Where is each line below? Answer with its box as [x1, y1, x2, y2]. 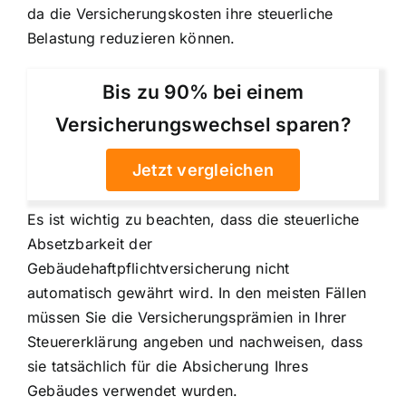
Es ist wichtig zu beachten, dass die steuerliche [27, 209, 360, 228]
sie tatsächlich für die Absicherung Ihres [27, 356, 308, 375]
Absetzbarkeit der [27, 234, 153, 253]
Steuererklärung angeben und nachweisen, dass [27, 332, 363, 351]
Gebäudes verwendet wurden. [27, 381, 238, 400]
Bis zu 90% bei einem [101, 80, 304, 103]
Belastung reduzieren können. [27, 28, 236, 47]
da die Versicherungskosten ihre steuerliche [27, 4, 333, 23]
